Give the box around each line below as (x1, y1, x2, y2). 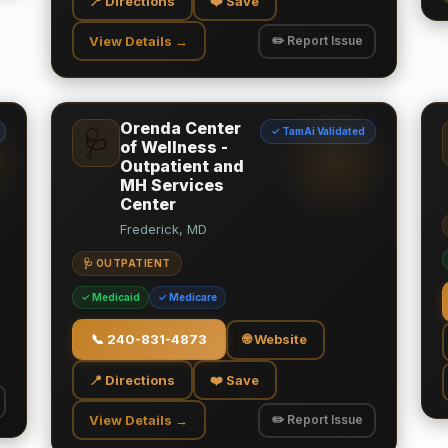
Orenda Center (119, 118, 241, 138)
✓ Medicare (157, 291, 217, 303)
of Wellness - (119, 137, 228, 157)
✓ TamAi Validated (271, 125, 366, 137)
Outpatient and (119, 156, 244, 176)
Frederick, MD (119, 221, 207, 237)
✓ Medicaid (80, 291, 140, 303)
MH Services (119, 175, 224, 195)
